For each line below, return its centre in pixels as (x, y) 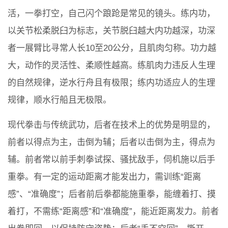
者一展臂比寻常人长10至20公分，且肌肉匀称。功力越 (112, 48)
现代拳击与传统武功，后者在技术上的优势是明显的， (111, 125)
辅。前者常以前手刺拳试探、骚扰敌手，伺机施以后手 (111, 160)
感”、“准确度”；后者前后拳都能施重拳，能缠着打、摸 (112, 194)
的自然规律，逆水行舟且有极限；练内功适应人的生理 (111, 83)
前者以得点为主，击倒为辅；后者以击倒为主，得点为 (111, 142)
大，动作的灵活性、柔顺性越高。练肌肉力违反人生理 (111, 66)
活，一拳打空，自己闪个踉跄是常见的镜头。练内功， (111, 14)
